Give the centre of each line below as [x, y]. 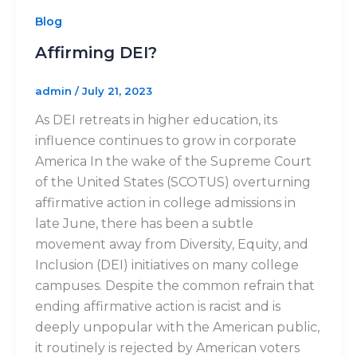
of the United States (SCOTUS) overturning [173, 182]
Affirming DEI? [96, 52]
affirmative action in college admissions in [165, 203]
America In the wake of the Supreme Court [173, 162]
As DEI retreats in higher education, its [156, 120]
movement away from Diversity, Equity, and [171, 245]
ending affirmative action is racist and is [157, 307]
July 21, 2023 [117, 90]
